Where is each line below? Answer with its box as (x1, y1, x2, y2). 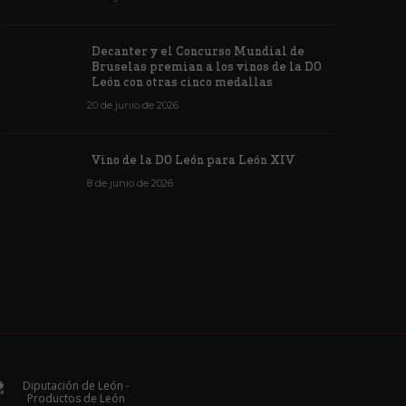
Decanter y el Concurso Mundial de (92, 43, 304, 59)
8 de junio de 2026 (86, 177, 173, 190)
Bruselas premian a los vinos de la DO (92, 59, 322, 74)
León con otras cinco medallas (92, 74, 275, 90)
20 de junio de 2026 (86, 99, 179, 112)
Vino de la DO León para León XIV (92, 152, 297, 168)
